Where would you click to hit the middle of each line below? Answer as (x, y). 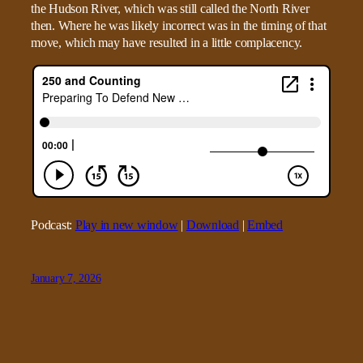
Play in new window (126, 225)
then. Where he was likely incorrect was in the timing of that (179, 26)
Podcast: (53, 225)
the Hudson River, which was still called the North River (170, 9)
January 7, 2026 (66, 278)
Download (212, 225)
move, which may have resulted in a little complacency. (167, 43)
